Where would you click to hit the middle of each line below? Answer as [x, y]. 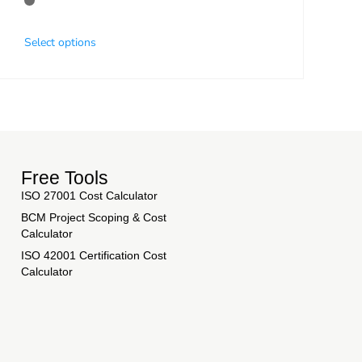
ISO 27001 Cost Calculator [90, 196]
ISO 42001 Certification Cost [94, 256]
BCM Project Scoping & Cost [94, 218]
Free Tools [65, 178]
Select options [61, 43]
